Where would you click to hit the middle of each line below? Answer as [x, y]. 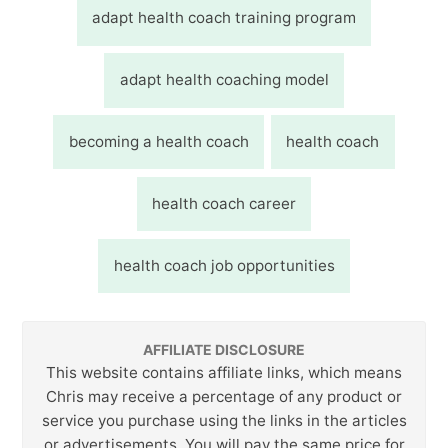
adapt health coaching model [224, 80]
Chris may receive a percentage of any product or [224, 397]
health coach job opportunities [224, 266]
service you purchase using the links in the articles [224, 421]
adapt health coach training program [224, 18]
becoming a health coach [158, 142]
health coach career [224, 204]
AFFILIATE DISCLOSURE [224, 349]
